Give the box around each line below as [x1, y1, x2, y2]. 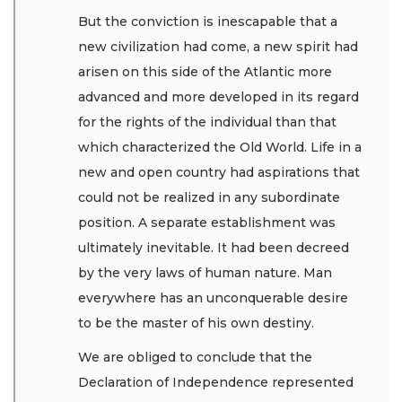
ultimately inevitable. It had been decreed [78, 239, 349, 256]
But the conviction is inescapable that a [78, 13, 337, 30]
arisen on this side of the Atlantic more [78, 63, 332, 80]
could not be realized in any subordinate [78, 188, 340, 205]
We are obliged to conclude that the [78, 349, 312, 366]
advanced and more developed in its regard [78, 88, 359, 105]
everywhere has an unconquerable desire [78, 289, 348, 306]
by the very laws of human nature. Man [78, 264, 332, 281]
